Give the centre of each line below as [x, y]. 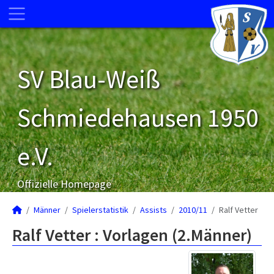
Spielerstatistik [100, 210]
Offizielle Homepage [64, 184]
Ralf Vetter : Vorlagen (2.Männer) [132, 235]
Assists [154, 210]
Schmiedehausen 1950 [138, 117]
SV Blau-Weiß [89, 79]
